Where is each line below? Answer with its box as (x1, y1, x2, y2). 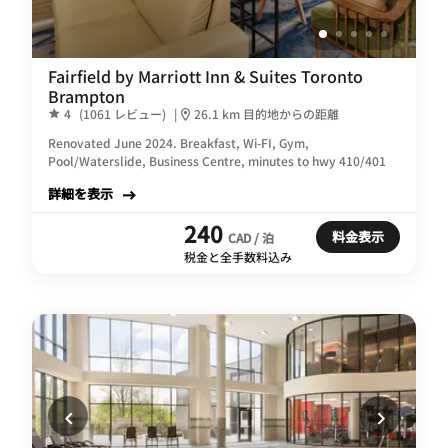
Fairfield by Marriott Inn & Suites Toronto (48, 63, 363, 88)
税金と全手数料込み (184, 247, 292, 265)
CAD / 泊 (228, 228, 274, 246)
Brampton (48, 83, 125, 108)
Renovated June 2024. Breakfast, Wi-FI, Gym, (48, 133, 309, 151)
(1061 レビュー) (79, 104, 166, 122)
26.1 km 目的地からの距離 (194, 104, 339, 122)
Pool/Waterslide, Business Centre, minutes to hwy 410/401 (48, 151, 386, 169)
